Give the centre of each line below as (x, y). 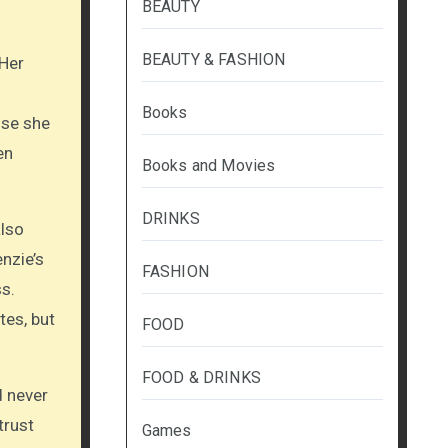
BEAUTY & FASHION (213, 60)
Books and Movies (208, 166)
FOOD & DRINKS (201, 378)
